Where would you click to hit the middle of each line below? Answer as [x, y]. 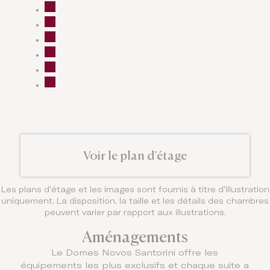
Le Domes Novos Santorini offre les [135, 253]
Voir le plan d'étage [135, 155]
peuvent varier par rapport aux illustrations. [135, 213]
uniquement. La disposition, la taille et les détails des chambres [135, 202]
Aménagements [135, 237]
